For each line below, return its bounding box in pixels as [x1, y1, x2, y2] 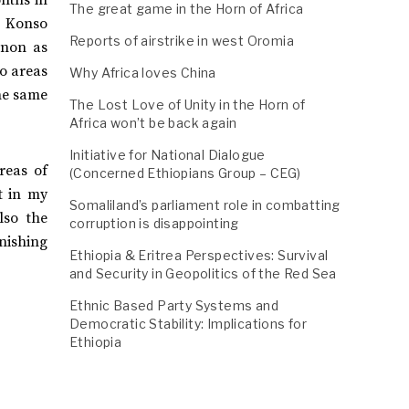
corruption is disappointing [69, 215, 239, 231]
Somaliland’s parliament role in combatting [69, 197, 341, 213]
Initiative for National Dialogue [69, 147, 266, 163]
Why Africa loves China [69, 65, 216, 80]
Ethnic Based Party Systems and [69, 298, 278, 313]
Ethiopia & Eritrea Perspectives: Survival [69, 247, 329, 263]
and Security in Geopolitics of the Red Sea [69, 266, 337, 281]
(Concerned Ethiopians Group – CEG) [69, 165, 301, 181]
